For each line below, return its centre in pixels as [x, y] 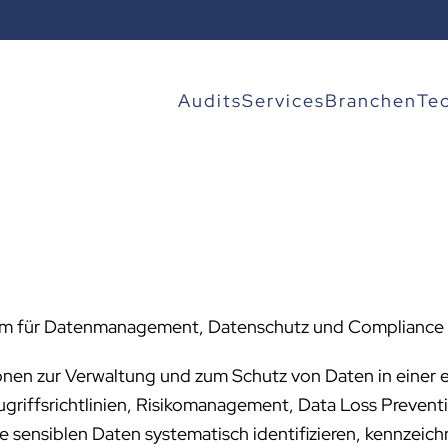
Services [283, 100]
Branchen [371, 100]
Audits [210, 100]
